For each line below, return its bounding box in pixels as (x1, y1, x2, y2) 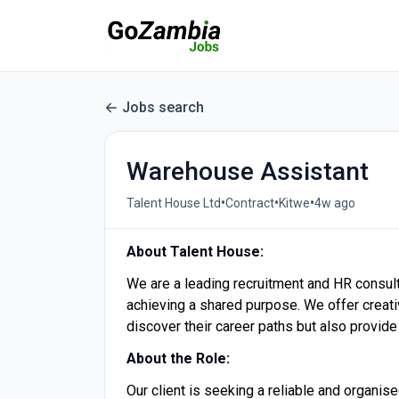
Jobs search (122, 99, 204, 116)
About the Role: (126, 350, 230, 367)
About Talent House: (126, 243, 264, 260)
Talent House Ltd (126, 195, 221, 210)
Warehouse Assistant (126, 157, 369, 186)
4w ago (314, 195, 355, 210)
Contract (225, 195, 274, 210)
